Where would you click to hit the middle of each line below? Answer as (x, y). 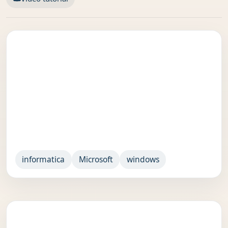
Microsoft (96, 160)
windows (143, 160)
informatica (44, 160)
